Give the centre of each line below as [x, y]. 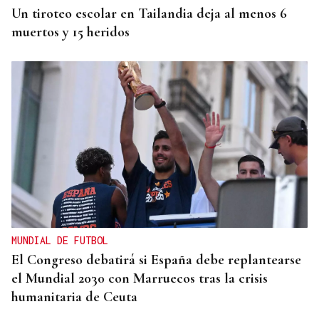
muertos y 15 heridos [70, 32]
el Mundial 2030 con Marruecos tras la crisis [140, 279]
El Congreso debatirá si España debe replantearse [156, 260]
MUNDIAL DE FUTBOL [60, 241]
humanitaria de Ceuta [74, 297]
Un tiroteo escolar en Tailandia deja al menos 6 [149, 14]
